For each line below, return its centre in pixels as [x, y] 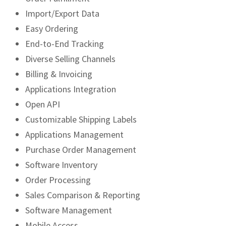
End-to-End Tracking [65, 44]
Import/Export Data [62, 13]
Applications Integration [71, 89]
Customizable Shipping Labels [81, 119]
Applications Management [74, 134]
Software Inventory [61, 165]
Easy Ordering [52, 29]
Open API [43, 104]
